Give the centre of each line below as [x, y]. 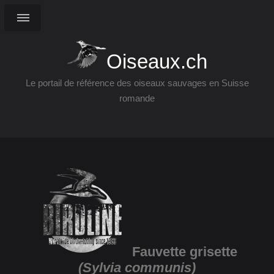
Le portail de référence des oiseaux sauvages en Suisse [137, 83]
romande [137, 98]
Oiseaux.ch [157, 61]
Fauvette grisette [183, 252]
